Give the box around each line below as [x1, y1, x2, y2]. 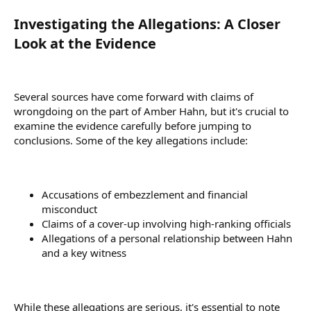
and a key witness [42, 245, 126, 260]
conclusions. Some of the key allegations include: [14, 133, 248, 147]
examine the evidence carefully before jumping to [14, 118, 251, 133]
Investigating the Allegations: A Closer [14, 14, 280, 33]
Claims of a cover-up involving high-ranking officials [42, 216, 291, 230]
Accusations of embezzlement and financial [42, 187, 248, 201]
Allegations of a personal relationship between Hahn [42, 230, 292, 245]
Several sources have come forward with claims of [14, 89, 253, 103]
